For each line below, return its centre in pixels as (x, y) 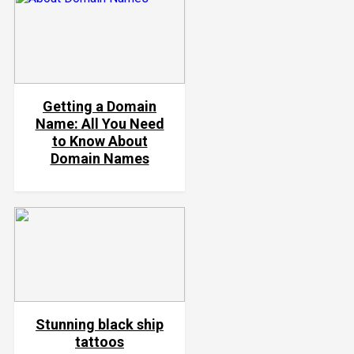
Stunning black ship (100, 324)
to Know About (100, 141)
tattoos (100, 342)
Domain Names (100, 158)
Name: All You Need (100, 124)
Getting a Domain (100, 106)
